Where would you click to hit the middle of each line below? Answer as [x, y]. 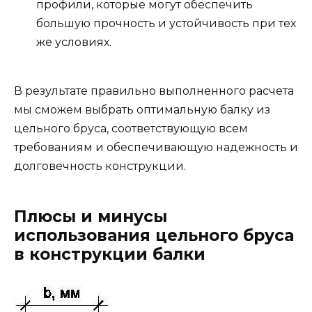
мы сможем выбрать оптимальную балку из [142, 109]
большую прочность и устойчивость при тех [166, 23]
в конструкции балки [110, 254]
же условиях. [74, 42]
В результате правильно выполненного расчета [154, 91]
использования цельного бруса [154, 235]
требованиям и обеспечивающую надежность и [156, 147]
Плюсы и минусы [91, 216]
